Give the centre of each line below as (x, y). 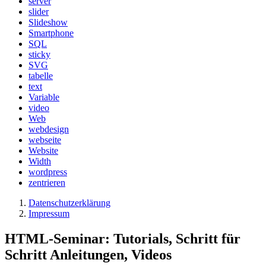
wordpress (48, 172)
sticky (39, 54)
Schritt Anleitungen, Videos (88, 254)
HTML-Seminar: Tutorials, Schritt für (123, 238)
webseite (45, 140)
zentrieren (47, 182)
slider (39, 11)
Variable (44, 97)
